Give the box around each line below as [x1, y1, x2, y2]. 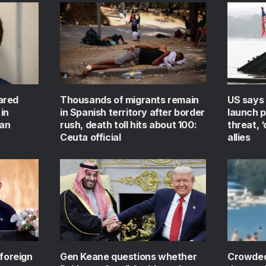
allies [227, 131, 251, 143]
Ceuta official [60, 131, 121, 143]
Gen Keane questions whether [60, 251, 197, 263]
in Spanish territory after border [60, 106, 205, 118]
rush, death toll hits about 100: [60, 118, 197, 131]
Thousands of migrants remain [60, 93, 199, 106]
